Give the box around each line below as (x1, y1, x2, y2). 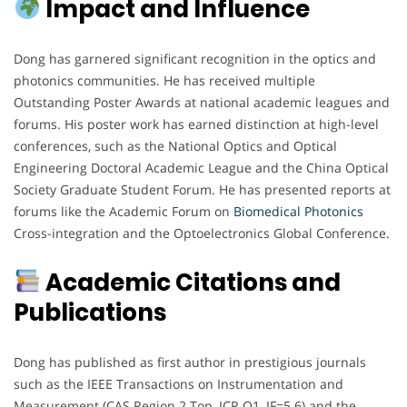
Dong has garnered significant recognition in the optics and (14, 49, 376, 67)
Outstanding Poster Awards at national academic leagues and (14, 93, 390, 111)
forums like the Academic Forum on (14, 202, 233, 220)
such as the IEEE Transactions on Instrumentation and (14, 374, 343, 392)
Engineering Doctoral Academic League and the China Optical (14, 158, 389, 176)
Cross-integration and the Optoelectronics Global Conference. (14, 223, 390, 242)
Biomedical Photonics (233, 202, 363, 220)
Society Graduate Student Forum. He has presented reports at (14, 180, 391, 198)
